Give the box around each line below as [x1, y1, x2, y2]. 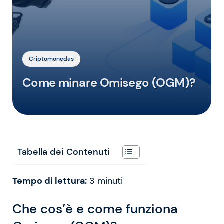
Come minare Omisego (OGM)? [22, 74, 196, 90]
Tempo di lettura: [12, 175, 87, 186]
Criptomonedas [29, 54, 74, 63]
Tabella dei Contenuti [17, 146, 110, 157]
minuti [97, 175, 123, 186]
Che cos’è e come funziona [12, 200, 178, 218]
